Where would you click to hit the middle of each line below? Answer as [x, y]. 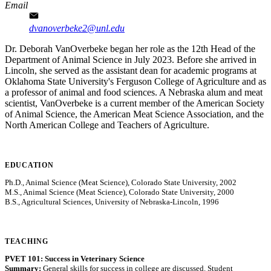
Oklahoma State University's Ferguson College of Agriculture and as [135, 81]
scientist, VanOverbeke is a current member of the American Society [135, 103]
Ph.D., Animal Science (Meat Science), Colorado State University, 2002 [121, 182]
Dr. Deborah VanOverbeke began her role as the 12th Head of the [130, 48]
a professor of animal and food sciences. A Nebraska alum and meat [134, 92]
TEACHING [27, 241]
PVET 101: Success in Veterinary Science [75, 259]
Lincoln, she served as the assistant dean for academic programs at [131, 70]
